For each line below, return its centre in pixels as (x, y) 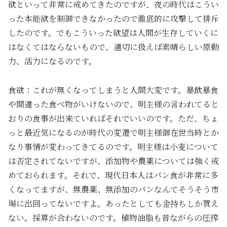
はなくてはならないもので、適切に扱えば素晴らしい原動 (113, 47)
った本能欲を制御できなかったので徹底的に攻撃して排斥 (113, 19)
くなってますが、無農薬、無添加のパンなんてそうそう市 (113, 190)
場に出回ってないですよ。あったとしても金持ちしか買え (113, 204)
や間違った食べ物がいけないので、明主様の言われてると (113, 104)
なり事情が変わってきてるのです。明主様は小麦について (113, 147)
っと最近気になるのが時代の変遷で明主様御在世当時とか (113, 133)
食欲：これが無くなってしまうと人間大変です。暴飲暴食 (113, 90)
